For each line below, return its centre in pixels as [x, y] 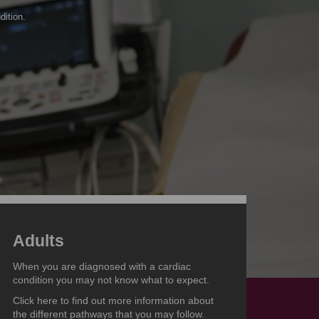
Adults [38, 241]
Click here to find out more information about [113, 301]
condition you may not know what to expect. [111, 280]
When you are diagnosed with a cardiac [101, 267]
